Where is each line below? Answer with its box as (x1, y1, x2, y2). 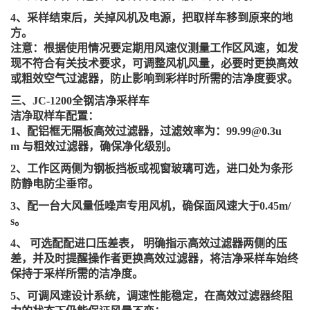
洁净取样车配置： (10, 109, 99, 122)
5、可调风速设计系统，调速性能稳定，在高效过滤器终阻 (10, 289, 293, 302)
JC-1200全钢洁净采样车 (33, 94, 149, 107)
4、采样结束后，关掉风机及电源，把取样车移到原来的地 (10, 11, 293, 24)
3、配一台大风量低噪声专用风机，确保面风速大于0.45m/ (10, 199, 291, 212)
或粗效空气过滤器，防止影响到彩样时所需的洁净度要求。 (10, 72, 298, 84)
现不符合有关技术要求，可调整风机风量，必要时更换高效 (10, 57, 298, 69)
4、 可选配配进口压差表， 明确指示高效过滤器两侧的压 (10, 237, 287, 249)
